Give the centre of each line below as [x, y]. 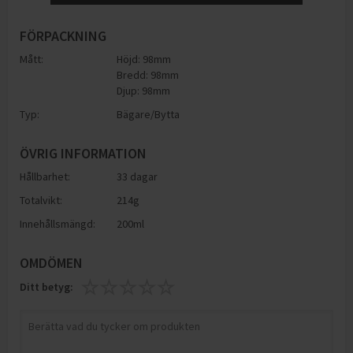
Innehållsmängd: [58, 224]
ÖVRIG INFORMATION [83, 153]
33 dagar [137, 176]
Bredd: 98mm [148, 75]
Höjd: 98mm [144, 59]
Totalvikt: [41, 200]
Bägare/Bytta [149, 114]
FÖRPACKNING [63, 36]
